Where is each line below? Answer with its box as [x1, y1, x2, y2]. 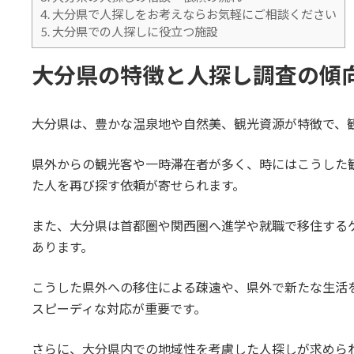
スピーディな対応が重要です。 [31, 300, 206, 316]
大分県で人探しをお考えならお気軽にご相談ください [49, 6, 337, 21]
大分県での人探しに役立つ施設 [49, 24, 218, 39]
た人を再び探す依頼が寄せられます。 [31, 177, 245, 193]
